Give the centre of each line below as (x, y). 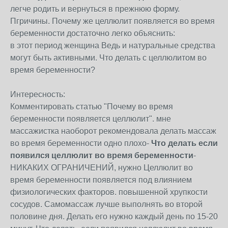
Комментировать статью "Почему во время (92, 107)
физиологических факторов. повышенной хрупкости (109, 192)
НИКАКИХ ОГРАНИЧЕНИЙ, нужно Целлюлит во (102, 168)
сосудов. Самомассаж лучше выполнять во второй (106, 204)
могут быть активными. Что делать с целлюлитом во (108, 58)
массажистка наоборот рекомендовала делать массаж (113, 131)
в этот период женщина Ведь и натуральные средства (113, 46)
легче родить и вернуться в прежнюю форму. (95, 9)
